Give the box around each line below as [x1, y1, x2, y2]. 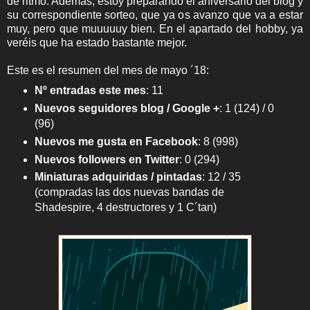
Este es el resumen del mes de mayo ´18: [7, 64, 209, 76]
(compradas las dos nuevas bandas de [34, 186, 224, 199]
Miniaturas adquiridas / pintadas [34, 171, 202, 183]
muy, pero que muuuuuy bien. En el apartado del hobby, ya [7, 22, 303, 35]
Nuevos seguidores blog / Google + [34, 102, 219, 114]
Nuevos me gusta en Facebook [34, 135, 198, 147]
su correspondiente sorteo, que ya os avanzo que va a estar [7, 8, 303, 21]
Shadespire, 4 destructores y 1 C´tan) [34, 201, 217, 214]
